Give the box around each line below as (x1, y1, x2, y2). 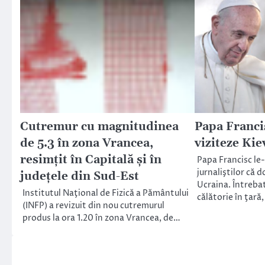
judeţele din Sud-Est (20, 169, 139, 185)
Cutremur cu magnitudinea (20, 119, 179, 135)
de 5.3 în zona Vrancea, (20, 136, 153, 151)
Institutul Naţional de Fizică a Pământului (22, 188, 189, 200)
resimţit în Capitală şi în (20, 153, 161, 168)
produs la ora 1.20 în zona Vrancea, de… (22, 212, 180, 225)
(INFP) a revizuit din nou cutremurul (22, 200, 164, 212)
